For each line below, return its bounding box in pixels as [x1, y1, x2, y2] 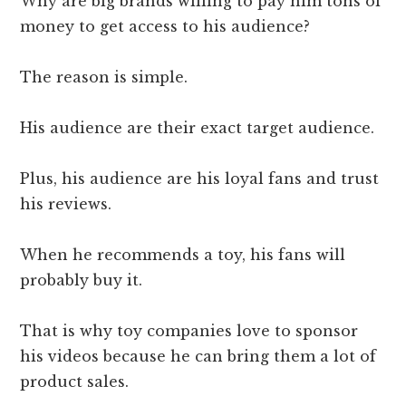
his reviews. [20, 195, 112, 214]
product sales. [20, 372, 130, 391]
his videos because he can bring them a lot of [20, 347, 377, 366]
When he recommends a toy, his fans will [20, 246, 346, 265]
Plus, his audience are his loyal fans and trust [20, 169, 380, 188]
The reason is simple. [20, 68, 188, 87]
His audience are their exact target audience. [20, 119, 375, 138]
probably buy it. [20, 271, 143, 290]
